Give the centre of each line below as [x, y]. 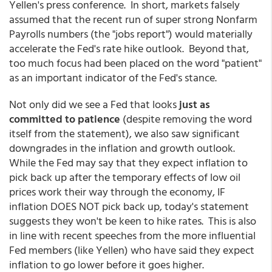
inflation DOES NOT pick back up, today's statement [129, 206]
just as [195, 104]
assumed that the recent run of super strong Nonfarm [133, 19]
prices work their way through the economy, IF [117, 192]
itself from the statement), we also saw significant [124, 133]
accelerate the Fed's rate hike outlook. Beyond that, [129, 48]
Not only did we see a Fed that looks [94, 104]
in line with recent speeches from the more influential [132, 235]
